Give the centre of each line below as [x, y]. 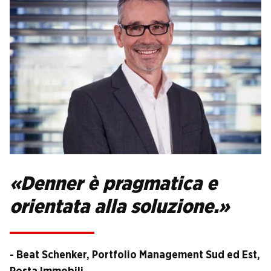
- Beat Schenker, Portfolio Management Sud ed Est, [135, 255]
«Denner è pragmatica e [113, 184]
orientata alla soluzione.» [119, 207]
